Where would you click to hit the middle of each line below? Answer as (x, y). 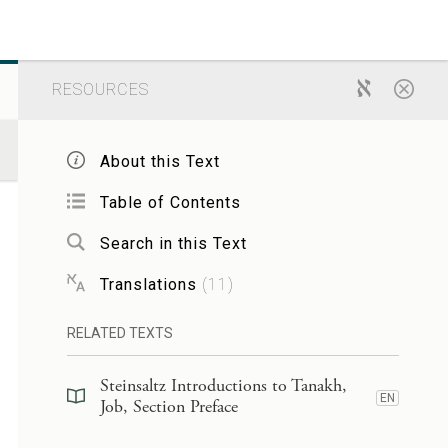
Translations (148, 284)
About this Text (159, 161)
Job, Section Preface (168, 406)
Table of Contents (170, 202)
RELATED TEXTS (119, 333)
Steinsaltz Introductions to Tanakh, (223, 385)
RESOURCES (100, 89)
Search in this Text (173, 243)
